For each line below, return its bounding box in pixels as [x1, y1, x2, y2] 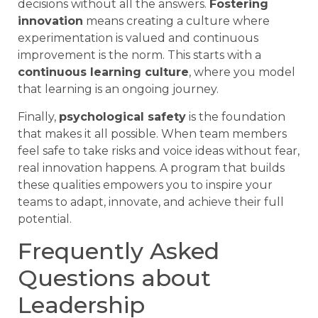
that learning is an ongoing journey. [18, 82, 219, 97]
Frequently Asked [18, 237, 219, 265]
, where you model [189, 65, 295, 79]
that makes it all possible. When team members [18, 126, 287, 141]
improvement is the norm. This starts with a [18, 48, 261, 62]
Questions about [18, 264, 211, 292]
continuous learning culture [18, 65, 189, 79]
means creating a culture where [83, 14, 270, 28]
